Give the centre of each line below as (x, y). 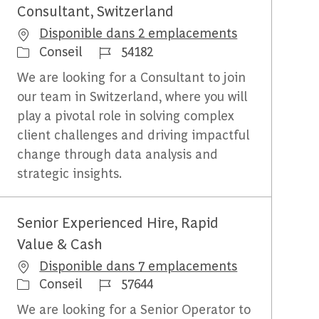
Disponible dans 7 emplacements (138, 265)
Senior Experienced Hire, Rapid (118, 221)
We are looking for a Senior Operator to (134, 309)
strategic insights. (70, 172)
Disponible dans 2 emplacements (138, 32)
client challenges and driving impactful (134, 134)
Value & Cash (60, 243)
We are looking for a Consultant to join (132, 76)
